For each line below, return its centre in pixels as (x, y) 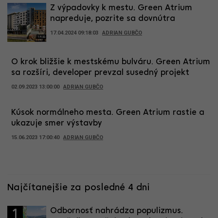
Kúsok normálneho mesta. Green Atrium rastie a (108, 112)
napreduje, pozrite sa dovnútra (113, 18)
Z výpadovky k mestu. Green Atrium (121, 8)
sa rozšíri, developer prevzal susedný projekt (100, 73)
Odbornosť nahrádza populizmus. (117, 211)
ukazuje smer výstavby (56, 123)
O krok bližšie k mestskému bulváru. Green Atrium (111, 62)
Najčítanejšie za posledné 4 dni (79, 188)
